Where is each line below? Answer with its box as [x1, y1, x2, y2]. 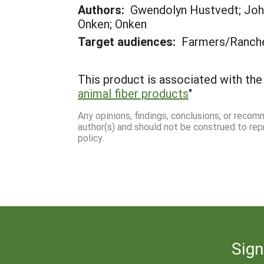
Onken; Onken [78, 16, 147, 31]
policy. [78, 131, 104, 144]
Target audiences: [78, 34, 176, 49]
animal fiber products [78, 85, 189, 101]
